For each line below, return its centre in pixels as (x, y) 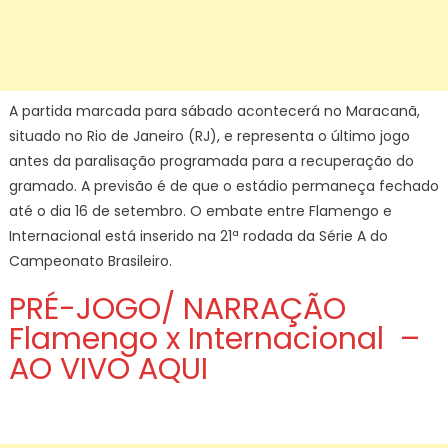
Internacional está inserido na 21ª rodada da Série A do (198, 236)
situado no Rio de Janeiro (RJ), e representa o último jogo (209, 136)
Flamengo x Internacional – (214, 339)
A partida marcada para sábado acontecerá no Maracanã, (214, 111)
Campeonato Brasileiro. (90, 261)
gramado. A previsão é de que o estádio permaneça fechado (223, 186)
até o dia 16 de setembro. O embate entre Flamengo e (200, 211)
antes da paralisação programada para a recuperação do (211, 161)
